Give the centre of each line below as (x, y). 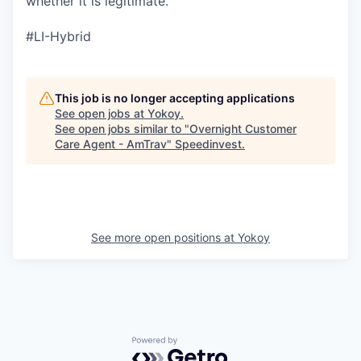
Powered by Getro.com (202, 344)
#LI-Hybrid (58, 37)
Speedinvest (208, 144)
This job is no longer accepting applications (175, 98)
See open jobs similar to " (122, 129)
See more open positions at (164, 238)
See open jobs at (101, 114)
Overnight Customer (243, 129)
